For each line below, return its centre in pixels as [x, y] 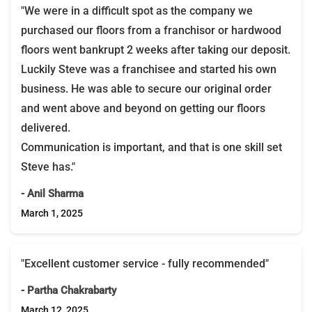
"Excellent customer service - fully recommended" [145, 263]
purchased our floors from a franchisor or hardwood [151, 30]
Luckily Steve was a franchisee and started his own [149, 69]
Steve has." [48, 166]
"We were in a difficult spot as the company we [137, 10]
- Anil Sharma [52, 193]
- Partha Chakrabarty [69, 290]
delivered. [46, 127]
